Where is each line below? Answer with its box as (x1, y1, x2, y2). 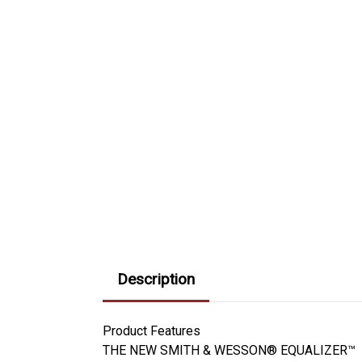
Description (117, 269, 195, 288)
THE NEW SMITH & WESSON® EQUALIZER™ (103, 342, 356, 358)
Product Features (103, 322, 200, 339)
